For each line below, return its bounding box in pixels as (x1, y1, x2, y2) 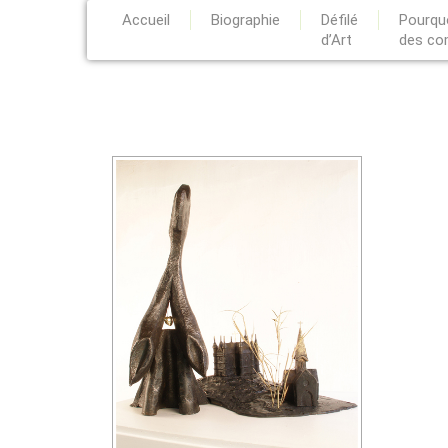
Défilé (321, 11, 358, 29)
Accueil (122, 11, 170, 29)
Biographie (211, 11, 280, 29)
